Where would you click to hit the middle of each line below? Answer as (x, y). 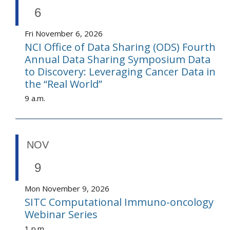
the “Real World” (63, 84)
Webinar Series (61, 215)
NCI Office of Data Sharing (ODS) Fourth (120, 47)
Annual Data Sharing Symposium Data (118, 60)
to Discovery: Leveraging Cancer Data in (120, 72)
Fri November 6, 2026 (64, 34)
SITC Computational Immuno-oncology (119, 202)
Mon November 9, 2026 (67, 189)
